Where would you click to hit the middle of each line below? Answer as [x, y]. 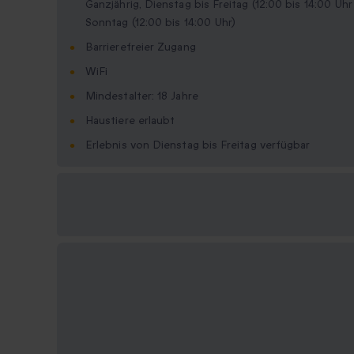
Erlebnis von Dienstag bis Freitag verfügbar [198, 145]
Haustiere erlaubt [130, 121]
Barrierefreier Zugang [141, 47]
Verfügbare [103, 196]
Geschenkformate [123, 215]
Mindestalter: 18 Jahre [142, 96]
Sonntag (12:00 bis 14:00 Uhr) [161, 23]
